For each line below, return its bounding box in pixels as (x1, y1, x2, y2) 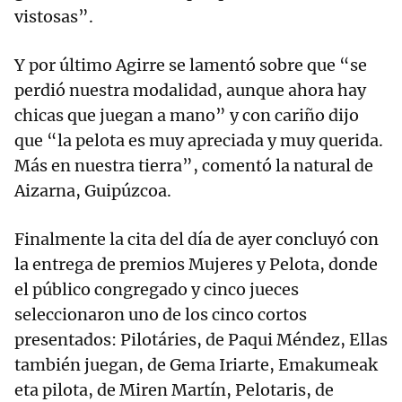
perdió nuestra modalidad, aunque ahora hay (14, 80, 366, 101)
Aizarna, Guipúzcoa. (14, 180, 171, 202)
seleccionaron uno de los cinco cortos (14, 304, 307, 326)
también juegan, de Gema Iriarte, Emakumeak (14, 354, 378, 376)
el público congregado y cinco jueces (14, 279, 299, 301)
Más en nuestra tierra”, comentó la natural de (14, 155, 373, 177)
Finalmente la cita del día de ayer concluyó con (14, 229, 379, 250)
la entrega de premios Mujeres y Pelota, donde (14, 254, 378, 275)
